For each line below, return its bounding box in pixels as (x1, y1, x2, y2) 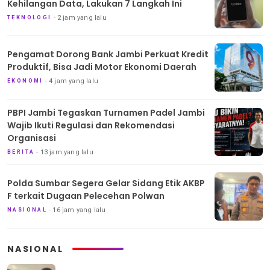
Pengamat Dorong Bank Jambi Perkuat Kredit (7, 48, 209, 61)
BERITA (7, 148, 35, 155)
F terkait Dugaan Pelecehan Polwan (7, 190, 165, 202)
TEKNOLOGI (7, 14, 52, 21)
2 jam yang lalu (57, 14, 107, 22)
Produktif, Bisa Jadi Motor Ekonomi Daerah (7, 61, 196, 74)
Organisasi (7, 131, 56, 144)
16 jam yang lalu (52, 206, 106, 215)
